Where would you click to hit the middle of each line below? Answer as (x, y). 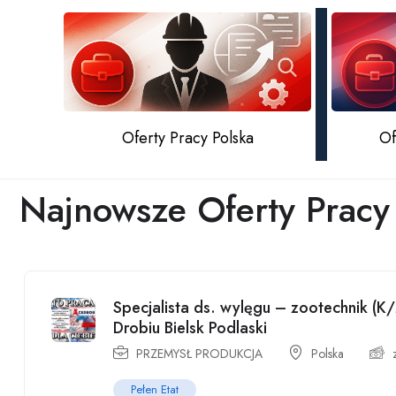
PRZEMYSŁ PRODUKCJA (199, 354)
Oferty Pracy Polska (187, 138)
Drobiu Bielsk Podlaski (190, 328)
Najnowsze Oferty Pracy (205, 210)
